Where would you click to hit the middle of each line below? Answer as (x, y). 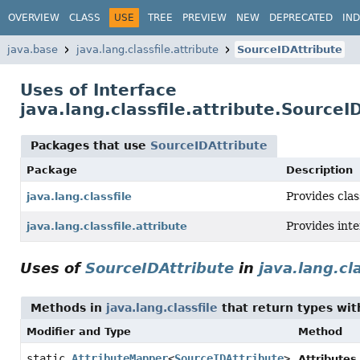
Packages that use (90, 145)
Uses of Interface (98, 90)
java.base (33, 49)
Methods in (68, 308)
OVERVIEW (34, 17)
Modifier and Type (79, 331)
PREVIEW (205, 17)
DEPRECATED (301, 17)
